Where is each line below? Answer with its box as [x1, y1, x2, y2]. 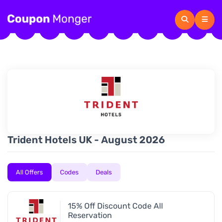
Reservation [68, 211, 112, 220]
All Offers [16, 168, 43, 176]
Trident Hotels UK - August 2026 [7, 134, 165, 146]
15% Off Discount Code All [68, 201, 163, 211]
